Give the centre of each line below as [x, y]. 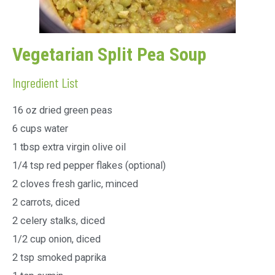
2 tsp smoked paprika [59, 258]
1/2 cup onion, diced [56, 239]
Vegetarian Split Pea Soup [109, 55]
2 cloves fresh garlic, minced [75, 184]
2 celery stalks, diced [59, 221]
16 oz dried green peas [62, 110]
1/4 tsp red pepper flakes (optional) [89, 166]
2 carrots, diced [46, 203]
